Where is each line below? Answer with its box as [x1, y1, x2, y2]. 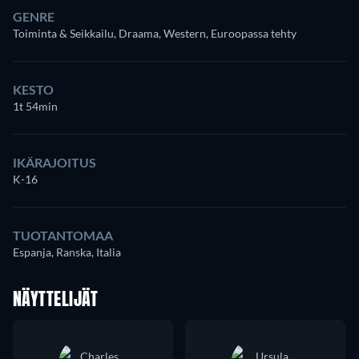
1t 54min [13, 99, 58, 113]
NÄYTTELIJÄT [13, 291, 99, 309]
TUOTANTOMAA [13, 227, 113, 243]
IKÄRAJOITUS [13, 154, 96, 170]
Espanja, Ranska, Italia [13, 244, 121, 259]
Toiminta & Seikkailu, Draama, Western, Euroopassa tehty [13, 26, 296, 40]
